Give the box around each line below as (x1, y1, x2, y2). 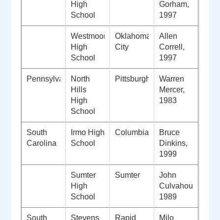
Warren (159, 75, 185, 83)
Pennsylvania (27, 75, 75, 83)
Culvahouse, (159, 182, 204, 191)
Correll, (159, 43, 185, 52)
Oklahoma (115, 32, 151, 41)
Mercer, (159, 85, 185, 94)
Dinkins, (159, 139, 188, 148)
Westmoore (71, 32, 111, 41)
